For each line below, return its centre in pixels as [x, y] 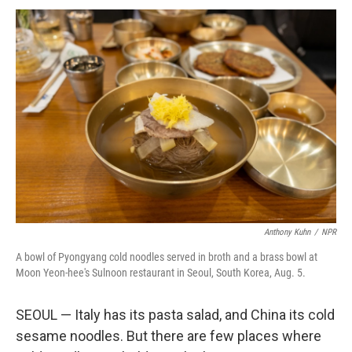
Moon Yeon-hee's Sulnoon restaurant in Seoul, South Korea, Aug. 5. [161, 273]
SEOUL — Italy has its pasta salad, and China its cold [175, 315]
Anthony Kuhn [287, 232]
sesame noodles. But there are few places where [169, 336]
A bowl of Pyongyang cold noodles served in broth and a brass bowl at [167, 257]
